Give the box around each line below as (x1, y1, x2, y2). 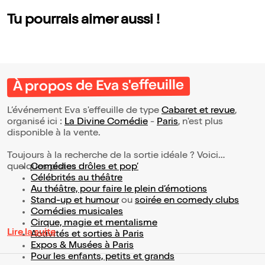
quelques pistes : (7, 163, 81, 172)
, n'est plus (178, 118, 223, 127)
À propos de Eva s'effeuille (12, 79, 185, 95)
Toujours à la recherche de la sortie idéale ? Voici (7, 151, 218, 161)
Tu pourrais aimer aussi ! (7, 14, 160, 28)
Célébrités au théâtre (31, 174, 122, 183)
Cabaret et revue (161, 106, 235, 116)
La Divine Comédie (64, 118, 148, 127)
